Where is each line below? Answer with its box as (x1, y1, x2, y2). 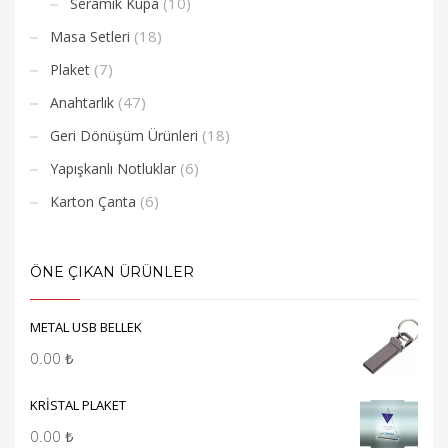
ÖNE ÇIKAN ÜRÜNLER (30, 262, 194, 281)
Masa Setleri (50, 26, 130, 46)
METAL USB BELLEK (30, 317, 142, 336)
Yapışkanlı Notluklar (50, 158, 176, 178)
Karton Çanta (50, 191, 136, 211)
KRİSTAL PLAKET (30, 395, 126, 414)
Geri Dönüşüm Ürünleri (50, 125, 198, 145)
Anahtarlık (50, 92, 114, 112)
